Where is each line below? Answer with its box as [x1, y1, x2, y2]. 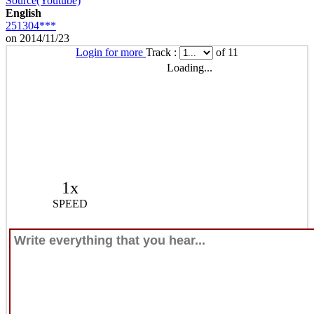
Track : [146, 46, 179, 58]
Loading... [166, 61, 212, 74]
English [6, 6, 41, 19]
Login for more [76, 46, 146, 58]
